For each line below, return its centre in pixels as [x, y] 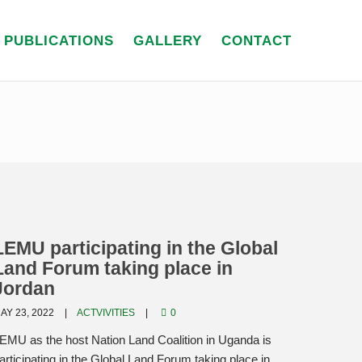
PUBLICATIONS [59, 41]
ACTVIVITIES [106, 313]
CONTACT [257, 41]
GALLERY [168, 41]
